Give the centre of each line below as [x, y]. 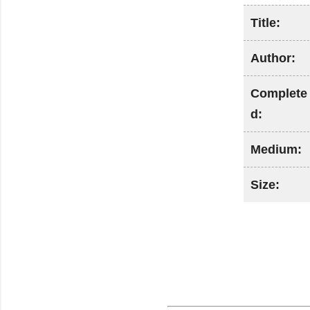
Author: [273, 58]
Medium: [276, 149]
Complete [279, 93]
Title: [265, 23]
